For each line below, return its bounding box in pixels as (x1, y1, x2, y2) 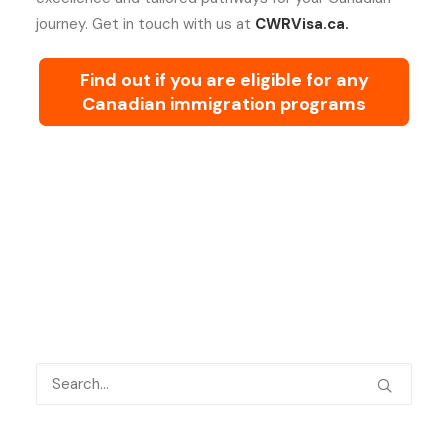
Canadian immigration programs (82, 92, 366, 116)
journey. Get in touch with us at (36, 14, 251, 34)
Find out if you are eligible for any (79, 68, 369, 92)
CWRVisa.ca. (255, 14, 349, 34)
